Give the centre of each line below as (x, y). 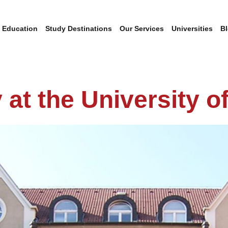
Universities (192, 28)
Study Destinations (79, 28)
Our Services (142, 28)
